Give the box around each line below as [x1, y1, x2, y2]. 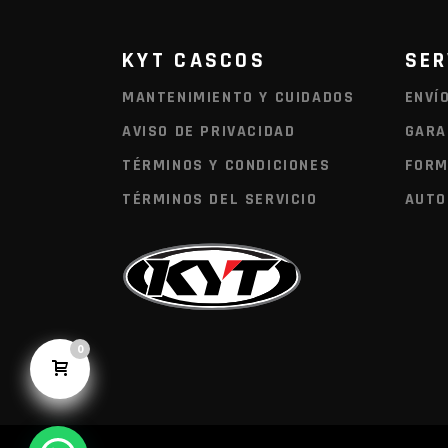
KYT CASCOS [122, 46, 266, 75]
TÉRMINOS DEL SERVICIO [122, 188, 318, 210]
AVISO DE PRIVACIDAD [122, 120, 296, 142]
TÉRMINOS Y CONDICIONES [122, 154, 331, 176]
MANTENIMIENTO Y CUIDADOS [122, 86, 355, 108]
